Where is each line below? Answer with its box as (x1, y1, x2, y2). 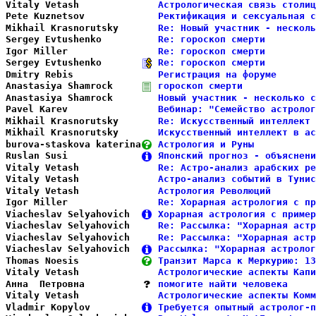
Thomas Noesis (6, 255, 141, 266)
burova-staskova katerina (6, 138, 141, 150)
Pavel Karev (6, 104, 141, 114)
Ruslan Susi (6, 150, 141, 161)
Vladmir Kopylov (6, 301, 141, 312)
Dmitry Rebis (6, 68, 141, 80)
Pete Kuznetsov (6, 11, 141, 21)
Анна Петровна (6, 278, 141, 289)
